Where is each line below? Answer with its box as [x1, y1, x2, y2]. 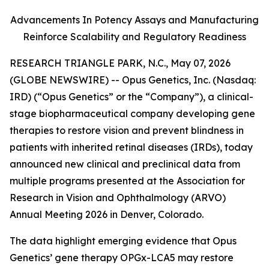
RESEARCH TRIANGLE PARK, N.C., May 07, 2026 [10, 57, 231, 69]
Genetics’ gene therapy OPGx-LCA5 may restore [10, 252, 234, 264]
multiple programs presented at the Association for [10, 175, 245, 187]
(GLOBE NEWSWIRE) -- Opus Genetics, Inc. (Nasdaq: [10, 74, 256, 86]
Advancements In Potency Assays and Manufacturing [10, 14, 259, 26]
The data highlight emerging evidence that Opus [10, 235, 237, 247]
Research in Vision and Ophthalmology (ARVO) [10, 192, 226, 204]
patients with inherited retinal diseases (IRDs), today [10, 141, 253, 153]
